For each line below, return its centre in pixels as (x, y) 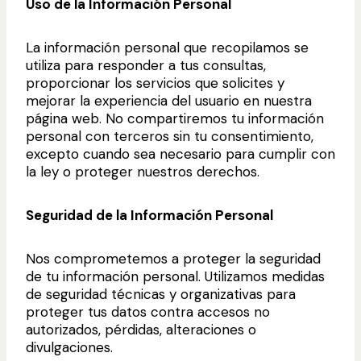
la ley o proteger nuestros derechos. (143, 171)
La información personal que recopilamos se (167, 47)
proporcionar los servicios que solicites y (155, 83)
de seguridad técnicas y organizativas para (161, 294)
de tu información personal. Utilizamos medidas (175, 276)
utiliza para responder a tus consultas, (146, 65)
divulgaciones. (69, 347)
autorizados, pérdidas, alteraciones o (141, 329)
